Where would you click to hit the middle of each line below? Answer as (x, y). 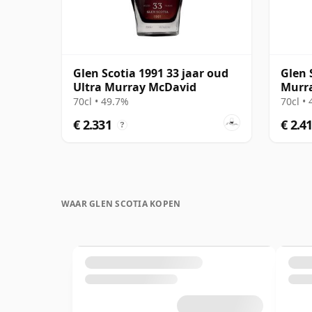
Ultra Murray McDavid (135, 87)
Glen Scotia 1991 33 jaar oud (151, 73)
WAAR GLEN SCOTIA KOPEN (121, 203)
